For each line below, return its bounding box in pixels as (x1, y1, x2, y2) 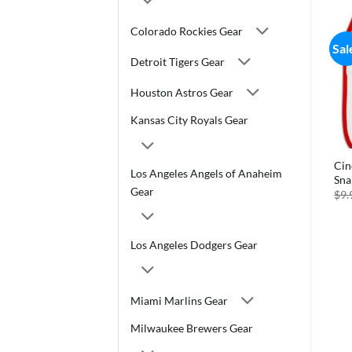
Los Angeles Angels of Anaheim (130, 166, 282, 180)
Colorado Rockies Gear (130, 24, 243, 38)
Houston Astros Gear (130, 85, 233, 99)
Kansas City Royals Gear (130, 113, 248, 127)
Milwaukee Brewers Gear (130, 321, 253, 335)
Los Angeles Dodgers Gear (130, 237, 258, 251)
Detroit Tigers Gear (130, 54, 225, 68)
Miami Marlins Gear (130, 293, 228, 307)
